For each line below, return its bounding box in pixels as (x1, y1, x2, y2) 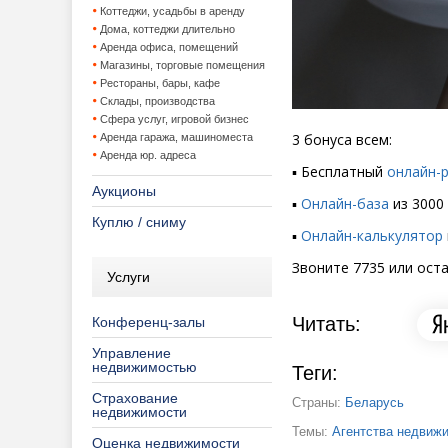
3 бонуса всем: (292, 129, 392, 149)
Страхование (92, 390, 178, 406)
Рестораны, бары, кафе (100, 77, 220, 89)
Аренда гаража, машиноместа (100, 131, 253, 143)
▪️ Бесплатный (292, 161, 387, 181)
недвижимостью (92, 359, 197, 375)
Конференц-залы (92, 314, 205, 330)
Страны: (292, 394, 345, 410)
